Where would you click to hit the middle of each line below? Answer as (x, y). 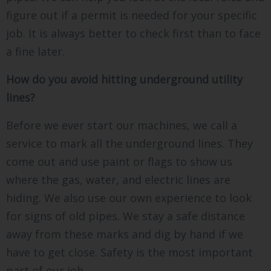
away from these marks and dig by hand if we (125, 234)
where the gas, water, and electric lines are (118, 180)
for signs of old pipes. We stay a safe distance (126, 216)
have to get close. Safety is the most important (129, 253)
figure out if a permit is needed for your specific (132, 15)
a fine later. (35, 52)
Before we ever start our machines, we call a (122, 126)
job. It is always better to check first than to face (133, 34)
